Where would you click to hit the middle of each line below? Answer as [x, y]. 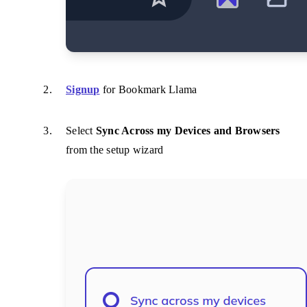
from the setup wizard [115, 149]
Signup [83, 89]
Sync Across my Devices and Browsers [188, 130]
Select [81, 130]
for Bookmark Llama [148, 89]
